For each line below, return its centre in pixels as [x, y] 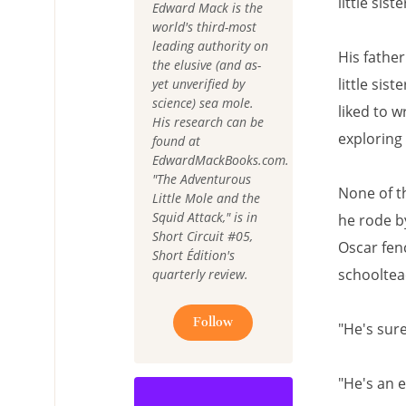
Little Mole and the [206, 198]
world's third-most [204, 27]
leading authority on [210, 46]
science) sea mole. [203, 103]
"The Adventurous [202, 179]
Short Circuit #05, [203, 236]
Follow [213, 322]
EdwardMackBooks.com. [221, 160]
